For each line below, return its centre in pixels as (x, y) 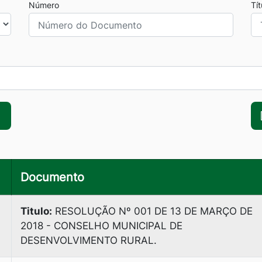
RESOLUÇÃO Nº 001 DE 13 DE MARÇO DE (152, 211)
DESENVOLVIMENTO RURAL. (89, 240)
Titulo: (36, 211)
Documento (52, 177)
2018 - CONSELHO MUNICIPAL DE (101, 226)
